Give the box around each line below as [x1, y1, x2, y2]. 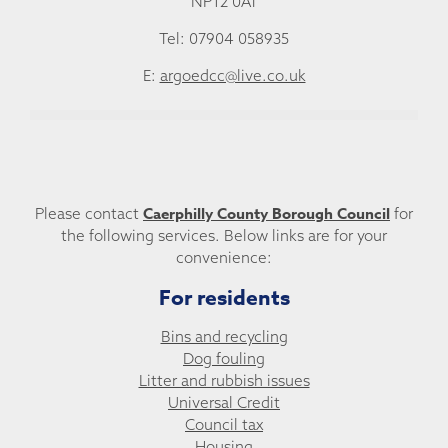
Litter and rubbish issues [138, 371, 310, 391]
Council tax [185, 415, 263, 435]
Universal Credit [168, 393, 280, 413]
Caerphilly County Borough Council [143, 203, 390, 224]
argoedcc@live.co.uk [159, 66, 306, 86]
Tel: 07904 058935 [159, 29, 289, 49]
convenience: [176, 248, 272, 267]
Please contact [35, 204, 143, 223]
